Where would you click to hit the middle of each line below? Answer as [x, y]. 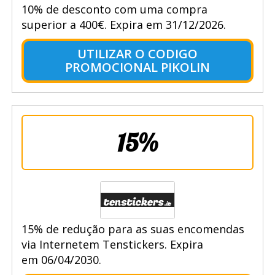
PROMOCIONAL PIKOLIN [137, 67]
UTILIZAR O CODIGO [137, 53]
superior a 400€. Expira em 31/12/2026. [123, 24]
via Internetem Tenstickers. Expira [112, 244]
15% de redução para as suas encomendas [133, 229]
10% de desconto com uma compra [114, 9]
